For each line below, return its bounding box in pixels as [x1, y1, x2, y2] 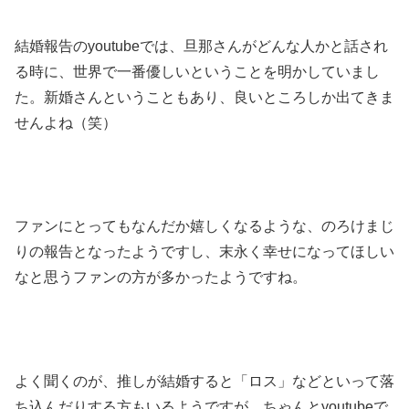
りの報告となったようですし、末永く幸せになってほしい [15, 244, 394, 260]
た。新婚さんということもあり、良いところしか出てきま [15, 89, 394, 105]
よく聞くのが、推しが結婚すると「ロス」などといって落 [15, 372, 394, 389]
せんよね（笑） [15, 114, 117, 131]
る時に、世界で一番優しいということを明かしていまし [15, 63, 380, 79]
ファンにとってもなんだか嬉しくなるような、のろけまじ [15, 218, 394, 235]
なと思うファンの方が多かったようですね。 [15, 269, 307, 286]
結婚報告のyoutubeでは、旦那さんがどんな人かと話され [15, 37, 388, 54]
